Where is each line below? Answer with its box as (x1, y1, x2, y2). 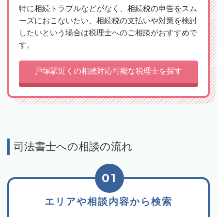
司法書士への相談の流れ (14, 140, 133, 153)
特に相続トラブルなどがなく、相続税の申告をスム (19, 4, 197, 13)
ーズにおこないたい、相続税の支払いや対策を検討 (19, 16, 197, 25)
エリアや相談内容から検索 (45, 196, 172, 207)
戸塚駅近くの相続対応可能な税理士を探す (35, 66, 182, 75)
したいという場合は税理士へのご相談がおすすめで (19, 28, 197, 37)
